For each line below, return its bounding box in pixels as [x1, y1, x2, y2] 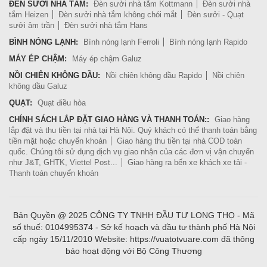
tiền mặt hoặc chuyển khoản [9, 136, 107, 145]
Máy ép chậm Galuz [72, 54, 142, 63]
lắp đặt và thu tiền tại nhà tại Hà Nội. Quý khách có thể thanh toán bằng [9, 125, 257, 135]
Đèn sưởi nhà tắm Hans [64, 20, 148, 30]
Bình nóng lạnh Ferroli [83, 37, 159, 46]
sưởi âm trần [9, 20, 54, 30]
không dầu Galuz [9, 81, 67, 91]
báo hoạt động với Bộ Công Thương [65, 246, 202, 256]
